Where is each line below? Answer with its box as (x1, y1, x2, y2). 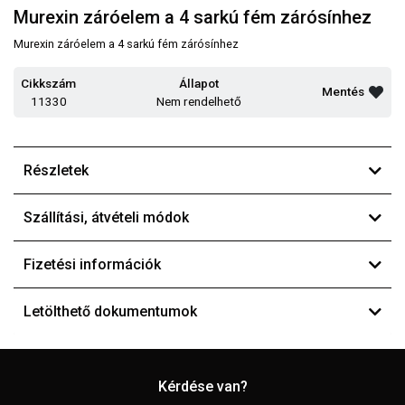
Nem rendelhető (156, 94, 241, 109)
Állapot (179, 76, 219, 91)
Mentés (322, 83, 364, 99)
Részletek (24, 162, 89, 180)
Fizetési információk (24, 256, 161, 274)
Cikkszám (21, 76, 76, 91)
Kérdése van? (157, 378, 248, 396)
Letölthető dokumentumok (24, 303, 197, 321)
